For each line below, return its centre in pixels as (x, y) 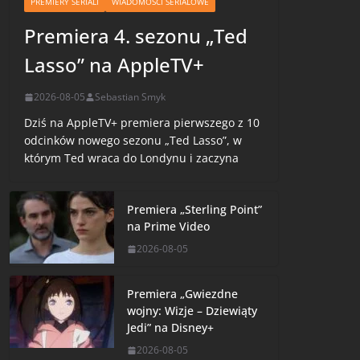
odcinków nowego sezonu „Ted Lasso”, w (133, 141)
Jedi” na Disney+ (171, 328)
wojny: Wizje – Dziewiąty (192, 311)
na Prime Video (169, 227)
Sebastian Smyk (131, 97)
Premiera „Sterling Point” (195, 210)
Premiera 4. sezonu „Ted (136, 36)
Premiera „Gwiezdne (183, 294)
